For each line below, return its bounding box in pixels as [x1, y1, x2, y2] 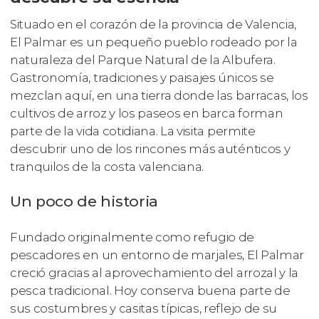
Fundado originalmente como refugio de [10, 229, 255, 244]
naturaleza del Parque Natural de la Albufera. [10, 53, 276, 68]
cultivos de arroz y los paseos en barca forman [10, 106, 283, 121]
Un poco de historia [10, 192, 158, 211]
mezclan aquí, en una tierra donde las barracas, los [10, 88, 308, 103]
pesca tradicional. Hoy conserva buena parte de [10, 283, 291, 298]
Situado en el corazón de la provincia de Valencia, [10, 17, 296, 32]
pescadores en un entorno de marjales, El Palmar [10, 247, 304, 262]
